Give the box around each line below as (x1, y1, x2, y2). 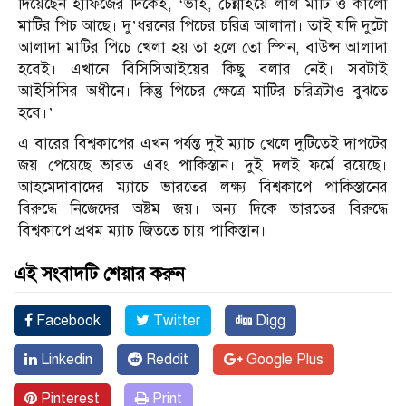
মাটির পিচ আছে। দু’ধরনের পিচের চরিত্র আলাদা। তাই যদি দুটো (18, 16, 388, 36)
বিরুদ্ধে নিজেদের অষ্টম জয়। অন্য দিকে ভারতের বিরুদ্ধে (18, 199, 388, 219)
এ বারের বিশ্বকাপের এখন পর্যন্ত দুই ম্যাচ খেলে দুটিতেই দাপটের (18, 134, 388, 154)
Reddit (142, 351, 188, 370)
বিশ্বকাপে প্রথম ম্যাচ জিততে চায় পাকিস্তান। (18, 221, 266, 241)
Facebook (33, 312, 101, 331)
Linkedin (37, 351, 92, 370)
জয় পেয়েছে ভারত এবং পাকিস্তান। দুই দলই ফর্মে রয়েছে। (18, 156, 388, 176)
